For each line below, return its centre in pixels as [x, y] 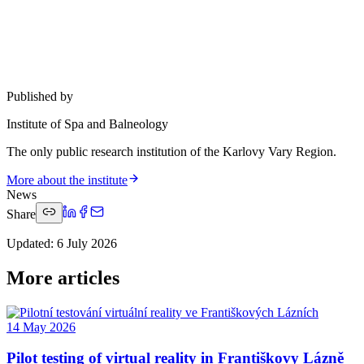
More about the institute [67, 180]
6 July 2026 [87, 243]
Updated [28, 243]
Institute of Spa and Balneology [87, 123]
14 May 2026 [41, 327]
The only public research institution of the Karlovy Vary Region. [171, 151]
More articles [63, 277]
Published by [40, 96]
